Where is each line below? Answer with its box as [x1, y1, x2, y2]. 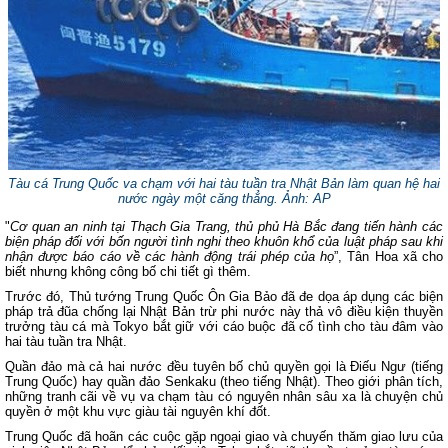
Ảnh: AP [281, 191, 331, 206]
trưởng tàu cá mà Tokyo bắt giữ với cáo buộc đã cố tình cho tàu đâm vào [5, 319, 443, 334]
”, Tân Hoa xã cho [334, 249, 444, 264]
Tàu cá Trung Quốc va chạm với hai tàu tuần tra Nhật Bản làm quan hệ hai [8, 176, 440, 191]
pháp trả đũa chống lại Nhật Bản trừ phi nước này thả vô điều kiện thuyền [5, 304, 443, 319]
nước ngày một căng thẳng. [117, 191, 282, 206]
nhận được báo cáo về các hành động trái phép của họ [5, 249, 335, 264]
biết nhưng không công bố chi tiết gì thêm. [5, 264, 251, 279]
